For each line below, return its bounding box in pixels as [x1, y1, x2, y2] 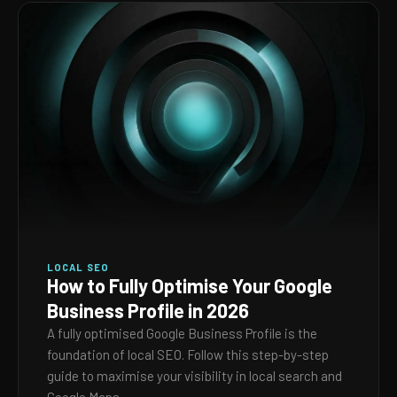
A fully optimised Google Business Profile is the [47, 325, 317, 341]
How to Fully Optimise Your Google [47, 274, 332, 297]
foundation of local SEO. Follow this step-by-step [47, 346, 329, 362]
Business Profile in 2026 [47, 299, 249, 322]
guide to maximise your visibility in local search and [47, 368, 342, 384]
